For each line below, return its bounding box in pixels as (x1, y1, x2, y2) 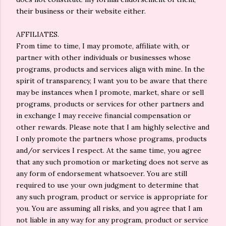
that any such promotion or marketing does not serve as (16, 157, 208, 166)
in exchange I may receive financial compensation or (16, 111, 191, 120)
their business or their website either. (16, 7, 146, 16)
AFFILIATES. (16, 30, 59, 39)
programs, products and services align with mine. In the (16, 65, 205, 74)
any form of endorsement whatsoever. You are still (16, 169, 187, 178)
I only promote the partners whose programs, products (16, 134, 207, 143)
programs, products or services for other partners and (16, 99, 204, 108)
